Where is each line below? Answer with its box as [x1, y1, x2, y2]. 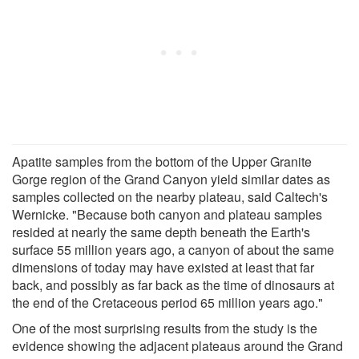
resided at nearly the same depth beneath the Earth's [12, 222, 310, 241]
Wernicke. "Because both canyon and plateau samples [12, 204, 322, 224]
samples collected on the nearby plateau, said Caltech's [12, 187, 328, 206]
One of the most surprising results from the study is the [12, 318, 317, 337]
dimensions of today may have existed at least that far [12, 257, 314, 276]
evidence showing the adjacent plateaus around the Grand [12, 336, 343, 355]
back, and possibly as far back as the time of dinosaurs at [12, 275, 334, 294]
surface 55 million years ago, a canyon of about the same [12, 240, 334, 259]
